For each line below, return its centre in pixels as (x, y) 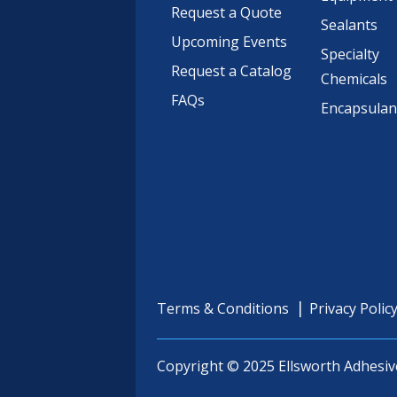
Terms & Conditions (223, 308)
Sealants (350, 25)
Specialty (350, 54)
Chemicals (354, 79)
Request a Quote (226, 12)
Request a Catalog (231, 71)
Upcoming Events (229, 42)
